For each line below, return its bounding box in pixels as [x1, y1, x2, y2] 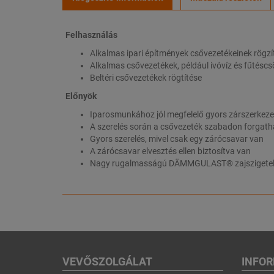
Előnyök [65, 91, 97, 102]
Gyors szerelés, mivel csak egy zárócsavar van [90, 134, 264, 144]
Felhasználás [65, 30, 117, 40]
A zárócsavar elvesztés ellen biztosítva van [90, 146, 251, 157]
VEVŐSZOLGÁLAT [62, 255, 152, 268]
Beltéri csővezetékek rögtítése [90, 73, 202, 83]
